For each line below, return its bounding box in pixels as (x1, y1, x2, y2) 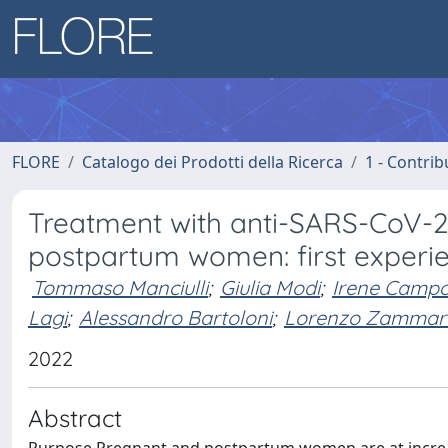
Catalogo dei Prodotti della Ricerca (82, 151, 343, 173)
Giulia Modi (220, 275, 320, 300)
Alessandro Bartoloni (79, 304, 272, 330)
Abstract (28, 403, 122, 433)
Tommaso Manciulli (32, 275, 208, 300)
